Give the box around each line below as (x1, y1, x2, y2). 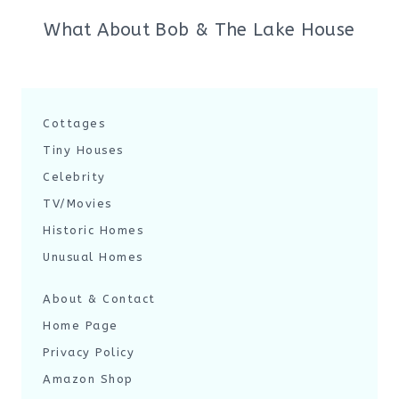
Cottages (43, 117, 105, 130)
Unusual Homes (43, 250, 143, 264)
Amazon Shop (43, 372, 134, 386)
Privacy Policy (43, 346, 134, 359)
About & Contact (43, 292, 156, 305)
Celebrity (43, 170, 106, 183)
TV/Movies (43, 197, 112, 210)
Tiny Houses (43, 143, 124, 157)
